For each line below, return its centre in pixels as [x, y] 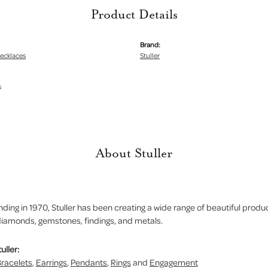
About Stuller [134, 153]
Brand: [150, 45]
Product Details [134, 14]
